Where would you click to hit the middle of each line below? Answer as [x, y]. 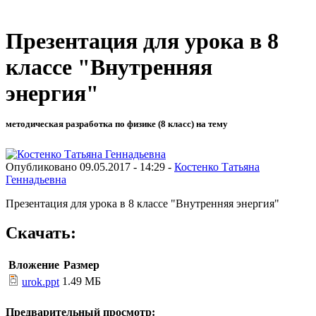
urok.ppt [41, 282]
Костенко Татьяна [217, 166]
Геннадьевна [36, 179]
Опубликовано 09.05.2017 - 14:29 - [90, 166]
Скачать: [41, 233]
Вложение [34, 265]
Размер [81, 265]
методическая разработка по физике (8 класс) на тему [117, 124]
